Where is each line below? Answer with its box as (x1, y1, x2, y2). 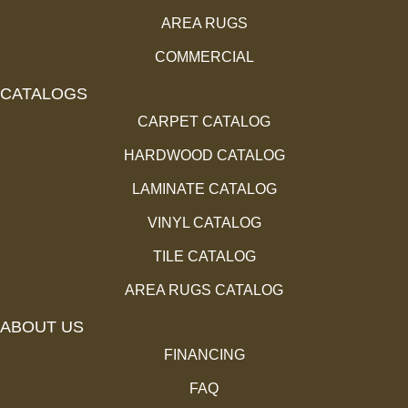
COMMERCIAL (154, 49, 254, 66)
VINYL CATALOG (147, 215, 261, 231)
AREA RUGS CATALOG (125, 282, 283, 299)
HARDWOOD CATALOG (123, 148, 285, 164)
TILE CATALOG (152, 249, 256, 265)
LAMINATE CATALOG (131, 181, 277, 198)
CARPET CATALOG (138, 114, 270, 130)
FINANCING (163, 347, 245, 363)
